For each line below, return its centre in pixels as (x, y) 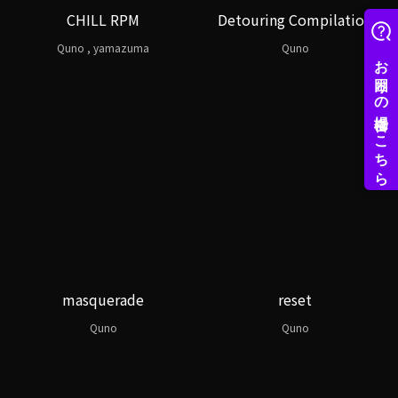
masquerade (103, 299)
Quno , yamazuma (103, 48)
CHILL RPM (103, 20)
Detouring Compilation (295, 20)
